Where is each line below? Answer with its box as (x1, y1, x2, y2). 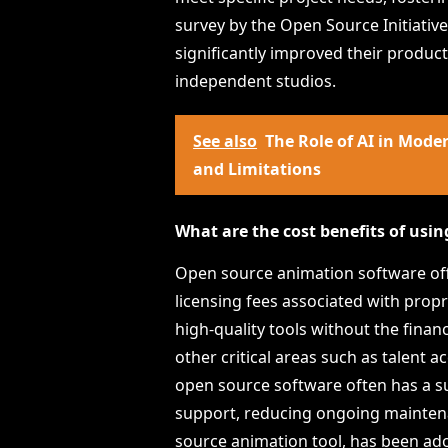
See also (193, 130, 258, 153)
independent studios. (175, 70, 337, 93)
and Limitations (193, 158, 322, 181)
